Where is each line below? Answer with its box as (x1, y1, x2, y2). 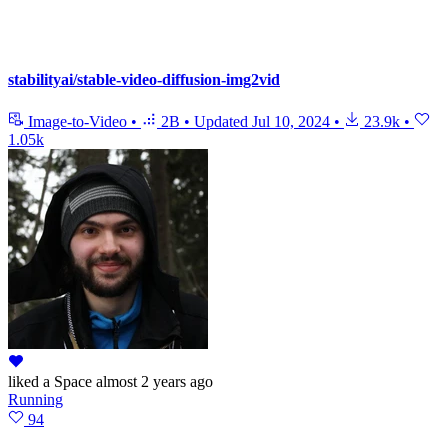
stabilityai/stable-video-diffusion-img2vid (8, 71, 280, 89)
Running (8, 390, 63, 408)
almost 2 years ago (96, 372, 213, 390)
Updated (194, 112, 252, 130)
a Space (39, 372, 92, 390)
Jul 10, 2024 (252, 112, 330, 130)
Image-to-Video (24, 112, 131, 130)
